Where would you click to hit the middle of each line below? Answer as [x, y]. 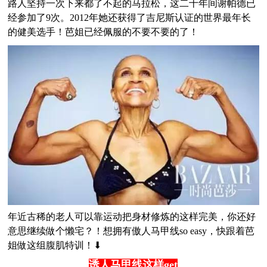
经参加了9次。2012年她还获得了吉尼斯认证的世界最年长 [130, 17]
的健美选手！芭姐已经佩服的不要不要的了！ [103, 32]
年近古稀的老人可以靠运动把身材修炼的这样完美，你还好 [132, 216]
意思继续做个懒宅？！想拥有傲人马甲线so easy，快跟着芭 [131, 231]
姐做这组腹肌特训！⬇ [55, 245]
